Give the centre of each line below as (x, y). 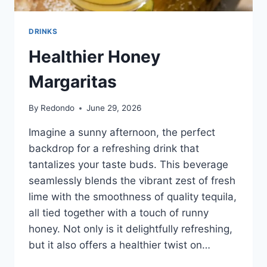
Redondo (58, 108)
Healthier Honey (94, 56)
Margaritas (73, 81)
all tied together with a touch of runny (119, 213)
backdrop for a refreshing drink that (114, 149)
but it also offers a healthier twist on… (119, 245)
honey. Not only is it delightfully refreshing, (131, 229)
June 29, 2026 (114, 108)
